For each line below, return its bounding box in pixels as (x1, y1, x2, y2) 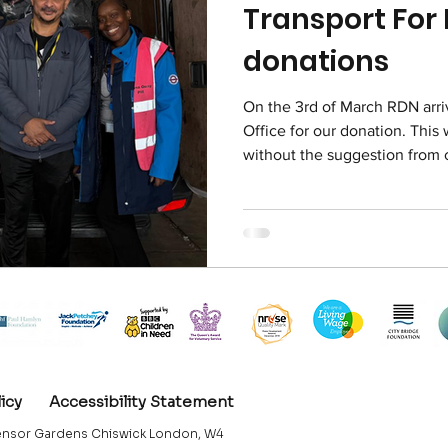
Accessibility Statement (49, 391, 234, 411)
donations (243, 42, 389, 82)
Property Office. (243, 194, 353, 212)
